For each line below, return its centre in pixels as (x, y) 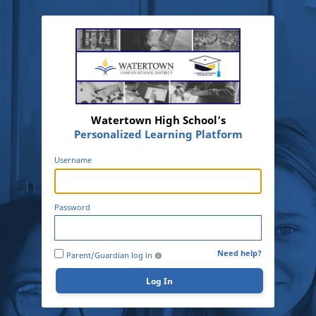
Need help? (239, 254)
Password (72, 207)
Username (73, 160)
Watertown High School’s (158, 120)
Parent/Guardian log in (110, 256)
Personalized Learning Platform (158, 134)
